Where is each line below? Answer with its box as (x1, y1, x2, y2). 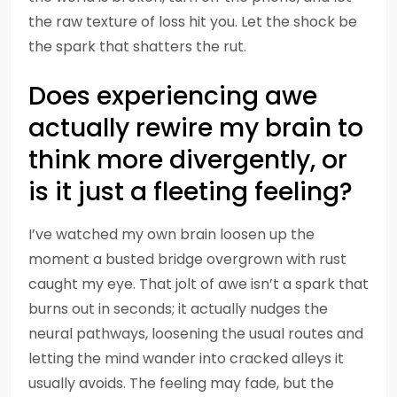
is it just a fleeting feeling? (28, 175, 353, 209)
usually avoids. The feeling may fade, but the (28, 373, 334, 393)
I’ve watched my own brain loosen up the (28, 224, 315, 245)
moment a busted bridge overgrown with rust (28, 249, 346, 269)
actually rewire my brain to (28, 111, 363, 145)
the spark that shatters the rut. (28, 36, 246, 57)
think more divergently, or (28, 143, 347, 177)
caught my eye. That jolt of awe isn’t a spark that (28, 274, 369, 294)
